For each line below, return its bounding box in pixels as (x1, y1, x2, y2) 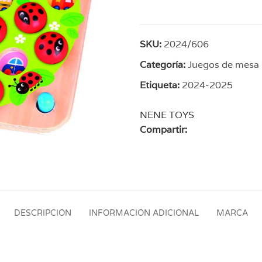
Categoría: (140, 58, 185, 71)
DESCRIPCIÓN (14, 208, 71, 218)
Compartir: (140, 123, 187, 136)
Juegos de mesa (188, 58, 259, 71)
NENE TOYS (140, 108, 194, 121)
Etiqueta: (140, 78, 180, 91)
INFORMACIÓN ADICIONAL (89, 208, 199, 218)
